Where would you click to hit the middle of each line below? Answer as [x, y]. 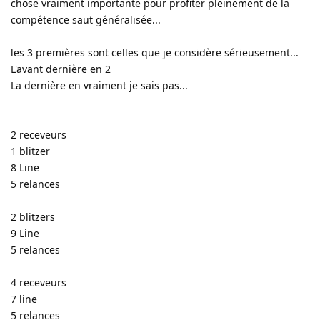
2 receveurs [39, 134]
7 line [24, 299]
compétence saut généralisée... [86, 19]
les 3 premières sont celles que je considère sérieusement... [155, 52]
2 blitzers [33, 216]
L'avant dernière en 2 [61, 69]
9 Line [25, 233]
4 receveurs [39, 282]
